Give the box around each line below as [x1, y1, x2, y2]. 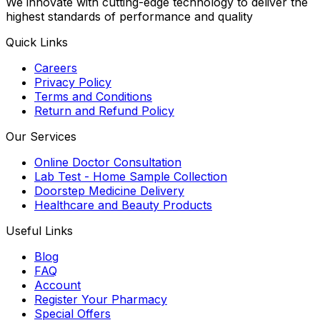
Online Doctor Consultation [34, 154, 181, 169]
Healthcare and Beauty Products [34, 197, 212, 212]
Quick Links [6, 34, 68, 49]
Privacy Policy [34, 74, 111, 89]
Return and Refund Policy [34, 103, 174, 118]
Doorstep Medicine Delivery [34, 183, 184, 198]
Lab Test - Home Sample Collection [34, 169, 227, 184]
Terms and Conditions [34, 89, 152, 104]
